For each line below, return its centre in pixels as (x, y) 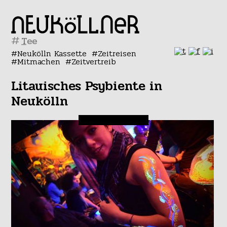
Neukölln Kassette (52, 53)
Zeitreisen (117, 53)
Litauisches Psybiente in (87, 86)
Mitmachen (39, 62)
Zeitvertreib (93, 62)
